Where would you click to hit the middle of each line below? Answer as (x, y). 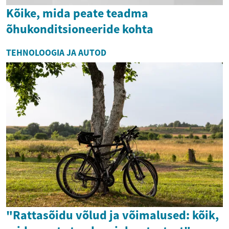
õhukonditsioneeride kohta (80, 29)
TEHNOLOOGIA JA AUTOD (56, 53)
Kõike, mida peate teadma (77, 13)
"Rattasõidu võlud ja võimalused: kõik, (112, 215)
